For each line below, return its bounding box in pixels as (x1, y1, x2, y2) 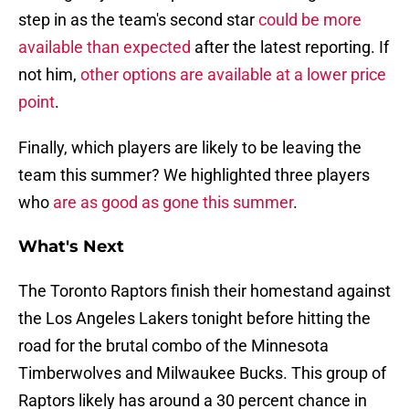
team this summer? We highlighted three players (18, 165, 370, 185)
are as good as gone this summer (53, 193, 293, 213)
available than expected (18, 37, 191, 58)
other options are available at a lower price (80, 65, 386, 85)
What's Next (18, 236, 124, 257)
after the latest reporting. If (191, 37, 389, 58)
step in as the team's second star (18, 10, 258, 30)
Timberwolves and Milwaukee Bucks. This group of (18, 363, 386, 383)
